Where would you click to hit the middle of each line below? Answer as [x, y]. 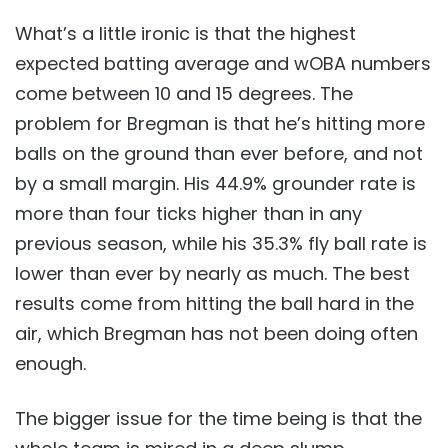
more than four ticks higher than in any [188, 213]
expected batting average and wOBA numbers [223, 63]
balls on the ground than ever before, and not [219, 153]
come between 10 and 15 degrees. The [184, 93]
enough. [50, 363]
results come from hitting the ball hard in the [214, 303]
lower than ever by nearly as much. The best [212, 273]
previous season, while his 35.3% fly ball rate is [221, 243]
